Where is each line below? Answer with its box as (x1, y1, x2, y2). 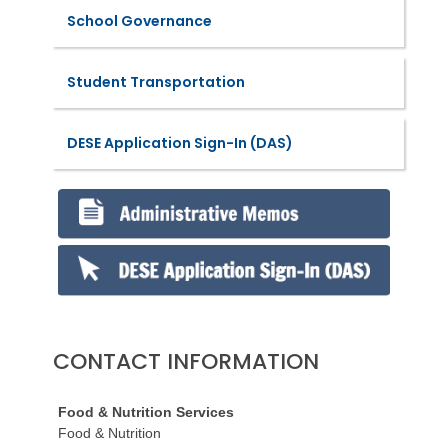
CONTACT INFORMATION (52, 345, 319, 377)
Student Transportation (66, 71, 245, 92)
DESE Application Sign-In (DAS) (66, 132, 293, 153)
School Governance (66, 10, 212, 31)
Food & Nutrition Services (57, 403, 234, 420)
